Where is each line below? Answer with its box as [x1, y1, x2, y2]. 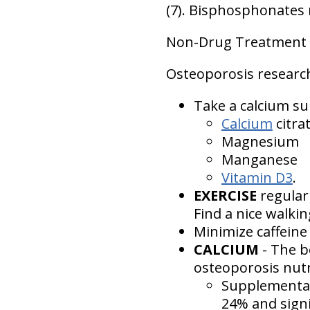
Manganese [221, 150, 298, 169]
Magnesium [221, 132, 299, 151]
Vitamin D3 [221, 168, 293, 187]
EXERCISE [193, 186, 257, 205]
